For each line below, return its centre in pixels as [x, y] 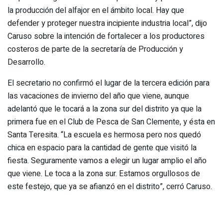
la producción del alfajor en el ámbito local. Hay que [96, 10]
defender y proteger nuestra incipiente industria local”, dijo [107, 23]
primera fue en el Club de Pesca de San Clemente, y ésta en [111, 122]
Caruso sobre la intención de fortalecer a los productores [106, 36]
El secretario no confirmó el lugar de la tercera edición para [109, 83]
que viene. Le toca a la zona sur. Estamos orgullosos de [104, 173]
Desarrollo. [26, 62]
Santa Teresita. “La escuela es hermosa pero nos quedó [104, 135]
